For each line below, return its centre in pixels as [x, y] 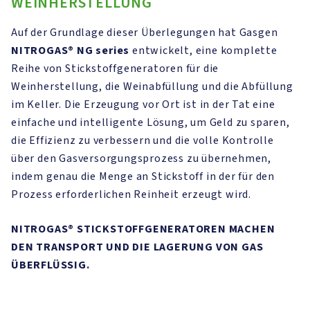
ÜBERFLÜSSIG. [51, 265]
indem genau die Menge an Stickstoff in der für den [143, 176]
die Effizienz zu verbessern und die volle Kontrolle [143, 140]
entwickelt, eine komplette [203, 51]
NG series [103, 51]
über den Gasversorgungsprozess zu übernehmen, [141, 158]
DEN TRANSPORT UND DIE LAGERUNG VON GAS [137, 247]
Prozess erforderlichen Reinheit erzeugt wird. [131, 194]
